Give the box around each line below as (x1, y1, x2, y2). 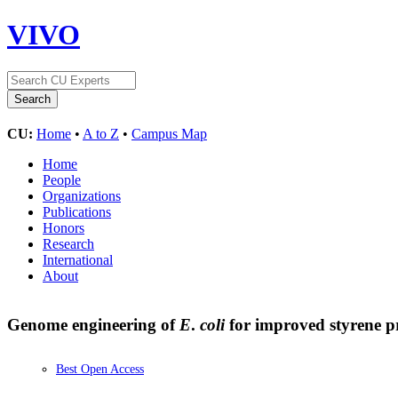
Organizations (43, 187, 121, 203)
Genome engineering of (7, 314, 179, 334)
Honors (43, 219, 84, 235)
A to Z (83, 125, 119, 141)
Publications (43, 203, 111, 219)
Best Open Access (56, 362, 144, 377)
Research (43, 235, 94, 251)
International (43, 251, 113, 267)
